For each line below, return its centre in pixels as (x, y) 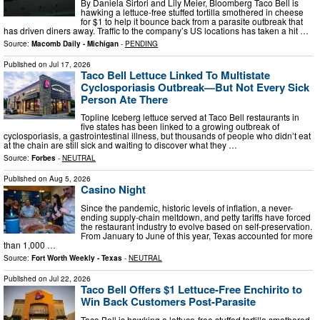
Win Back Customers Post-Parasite (168, 301)
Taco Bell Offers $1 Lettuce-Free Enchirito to (191, 289)
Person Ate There (124, 99)
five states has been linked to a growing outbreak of (180, 126)
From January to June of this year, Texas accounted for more (197, 235)
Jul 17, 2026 (70, 64)
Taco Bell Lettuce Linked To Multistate (175, 75)
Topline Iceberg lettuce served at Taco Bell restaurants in (190, 117)
